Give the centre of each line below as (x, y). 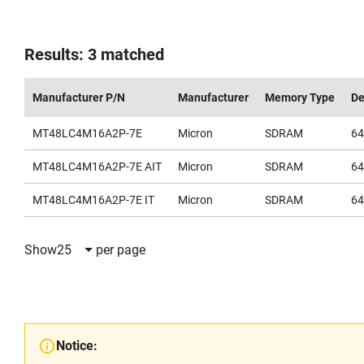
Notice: (77, 346)
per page (121, 249)
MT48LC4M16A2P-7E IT (93, 200)
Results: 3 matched (94, 54)
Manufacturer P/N (79, 97)
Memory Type (300, 97)
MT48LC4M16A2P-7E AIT (97, 167)
